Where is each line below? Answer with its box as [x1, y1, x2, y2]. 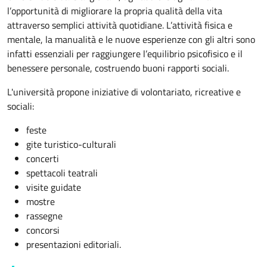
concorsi [26, 222, 60, 237]
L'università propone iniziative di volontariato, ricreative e [7, 84, 241, 99]
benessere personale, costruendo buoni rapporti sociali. [7, 60, 229, 75]
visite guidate [26, 179, 81, 194]
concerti [26, 151, 59, 166]
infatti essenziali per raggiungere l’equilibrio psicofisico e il [7, 46, 243, 61]
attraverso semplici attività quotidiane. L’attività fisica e [7, 17, 232, 32]
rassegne [26, 208, 63, 223]
